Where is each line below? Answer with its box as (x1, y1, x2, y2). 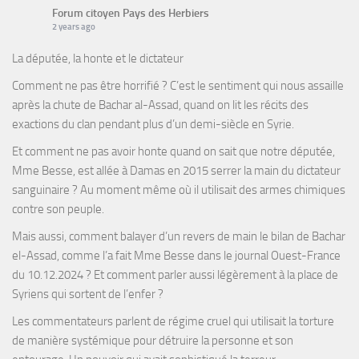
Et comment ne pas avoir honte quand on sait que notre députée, (12, 144, 335, 159)
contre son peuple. (12, 202, 104, 217)
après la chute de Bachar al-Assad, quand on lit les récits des (12, 98, 309, 113)
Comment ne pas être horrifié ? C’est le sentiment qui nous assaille (12, 79, 344, 94)
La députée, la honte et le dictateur (12, 51, 184, 67)
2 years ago (52, 22, 95, 33)
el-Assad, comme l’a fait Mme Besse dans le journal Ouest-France (12, 248, 341, 264)
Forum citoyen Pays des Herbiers (52, 6, 209, 21)
